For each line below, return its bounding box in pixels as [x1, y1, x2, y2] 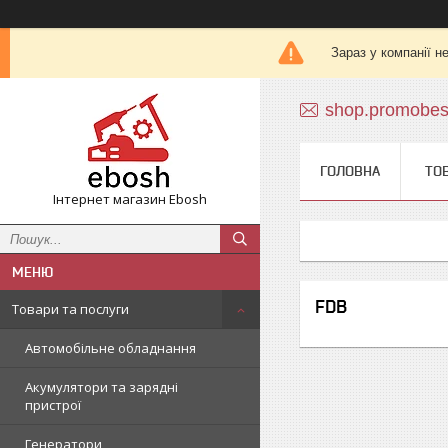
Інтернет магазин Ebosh [53, 190, 207, 208]
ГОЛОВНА [320, 163, 380, 179]
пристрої [25, 396, 81, 414]
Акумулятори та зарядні [25, 378, 178, 396]
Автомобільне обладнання [25, 339, 196, 357]
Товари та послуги [12, 300, 129, 318]
